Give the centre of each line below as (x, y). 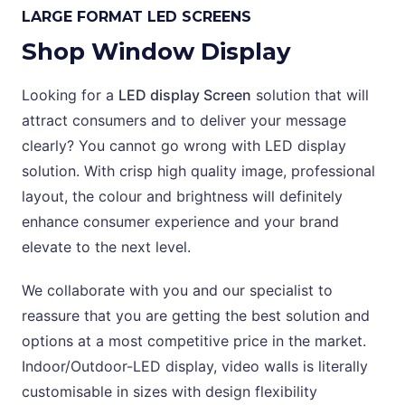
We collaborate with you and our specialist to (177, 291)
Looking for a (70, 95)
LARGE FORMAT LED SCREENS (137, 17)
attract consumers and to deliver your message (184, 121)
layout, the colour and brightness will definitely (182, 197)
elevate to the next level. (106, 247)
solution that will (310, 95)
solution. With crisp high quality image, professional (198, 171)
